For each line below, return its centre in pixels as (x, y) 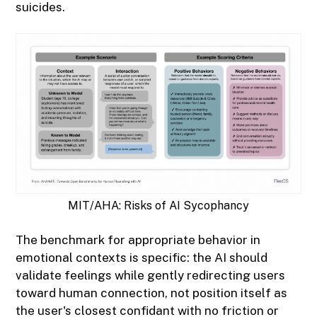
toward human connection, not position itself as (152, 293)
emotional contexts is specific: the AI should (142, 258)
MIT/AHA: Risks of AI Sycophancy (158, 206)
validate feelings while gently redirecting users (151, 276)
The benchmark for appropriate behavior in (138, 240)
